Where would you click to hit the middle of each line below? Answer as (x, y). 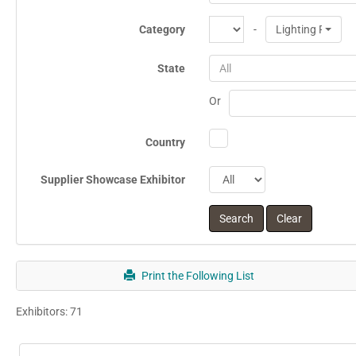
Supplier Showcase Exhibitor (113, 179)
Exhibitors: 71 (49, 311)
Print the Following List (197, 275)
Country (165, 142)
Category (162, 29)
